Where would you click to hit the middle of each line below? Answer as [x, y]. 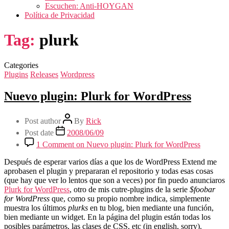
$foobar [202, 189]
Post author [43, 121]
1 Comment [55, 144]
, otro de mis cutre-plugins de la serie [130, 189]
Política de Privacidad [60, 15]
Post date [39, 132]
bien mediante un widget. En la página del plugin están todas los [107, 217]
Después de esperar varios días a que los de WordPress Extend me [110, 162]
